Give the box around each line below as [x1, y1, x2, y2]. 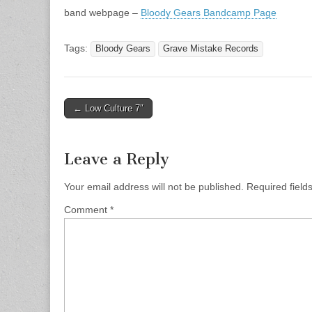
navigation [63, 118, 127, 132]
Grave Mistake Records [163, 44, 258, 54]
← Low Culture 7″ [73, 103, 143, 114]
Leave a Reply [64, 150, 169, 169]
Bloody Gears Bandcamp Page [141, 7, 276, 18]
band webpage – [64, 7, 141, 18]
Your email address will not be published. [64, 181, 244, 192]
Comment [64, 204, 110, 215]
